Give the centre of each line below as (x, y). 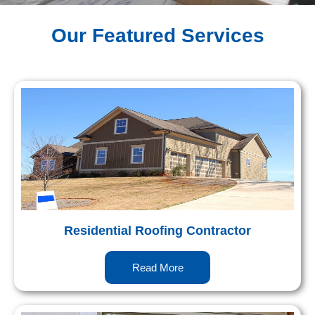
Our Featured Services (157, 36)
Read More (157, 268)
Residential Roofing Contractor (157, 231)
